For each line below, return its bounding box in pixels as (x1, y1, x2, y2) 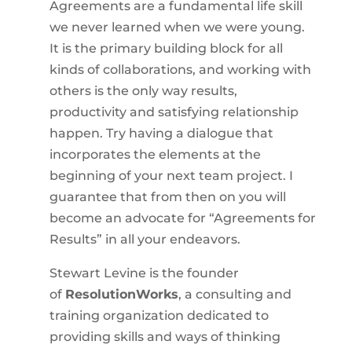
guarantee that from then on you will (49, 189, 286, 204)
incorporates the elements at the (49, 147, 261, 162)
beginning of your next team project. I (49, 168, 293, 183)
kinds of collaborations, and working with (49, 62, 311, 77)
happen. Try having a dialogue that (49, 126, 273, 141)
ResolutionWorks (64, 287, 178, 302)
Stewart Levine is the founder (49, 266, 239, 280)
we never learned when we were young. (49, 20, 305, 35)
